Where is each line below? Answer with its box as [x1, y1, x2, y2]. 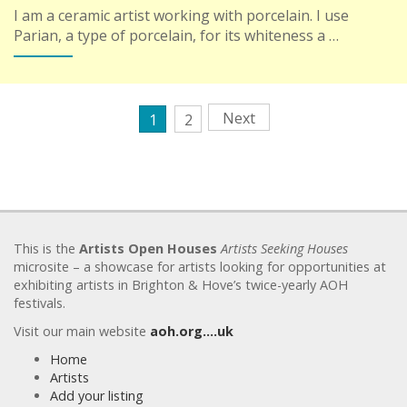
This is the [14, 239, 79, 257]
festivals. [14, 293, 65, 312]
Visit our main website [14, 322, 150, 340]
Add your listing [50, 386, 144, 404]
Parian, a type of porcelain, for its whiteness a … [14, 25, 339, 45]
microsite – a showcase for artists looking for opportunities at [14, 257, 386, 275]
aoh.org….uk [150, 322, 233, 340]
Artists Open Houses [79, 239, 217, 257]
